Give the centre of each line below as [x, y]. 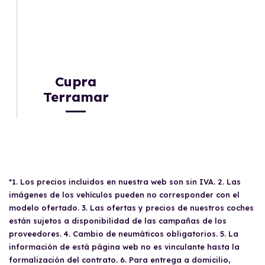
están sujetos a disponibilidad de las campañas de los [118, 221]
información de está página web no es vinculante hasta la [124, 247]
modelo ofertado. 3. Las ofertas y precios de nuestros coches [131, 208]
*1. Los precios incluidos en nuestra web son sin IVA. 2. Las [125, 182]
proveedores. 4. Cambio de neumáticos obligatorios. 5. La [124, 234]
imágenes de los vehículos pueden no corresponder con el [124, 195]
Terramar [76, 97]
